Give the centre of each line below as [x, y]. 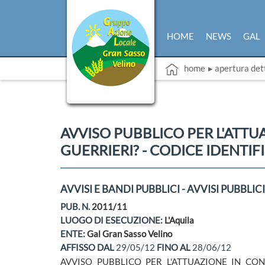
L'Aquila [179, 220]
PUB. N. [76, 206]
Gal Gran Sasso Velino [130, 234]
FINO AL [174, 247]
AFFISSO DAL [88, 247]
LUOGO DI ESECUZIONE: [112, 220]
